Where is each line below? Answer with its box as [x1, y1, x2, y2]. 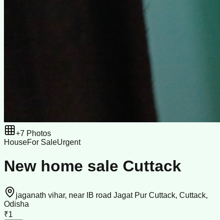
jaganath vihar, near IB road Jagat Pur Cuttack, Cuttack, [16, 191, 208, 199]
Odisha [4, 199, 29, 208]
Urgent [57, 138, 81, 146]
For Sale [27, 138, 57, 146]
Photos [25, 129, 51, 137]
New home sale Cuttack [4, 157, 181, 175]
